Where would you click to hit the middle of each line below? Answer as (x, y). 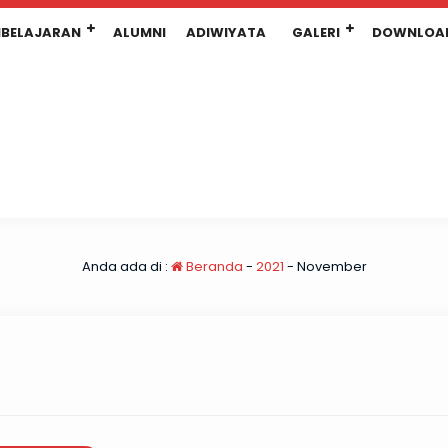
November (331, 266)
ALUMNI (139, 32)
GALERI (316, 32)
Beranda (212, 266)
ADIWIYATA (226, 32)
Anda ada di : (126, 266)
